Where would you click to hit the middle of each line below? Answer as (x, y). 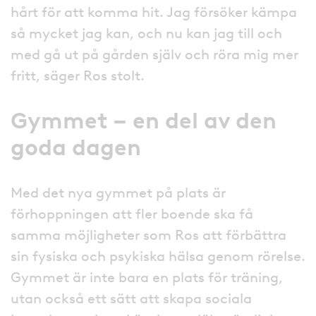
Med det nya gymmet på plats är (118, 192)
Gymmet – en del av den (144, 120)
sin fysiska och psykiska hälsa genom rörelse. (158, 256)
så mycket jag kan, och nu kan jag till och (146, 33)
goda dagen (76, 147)
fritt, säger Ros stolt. (78, 75)
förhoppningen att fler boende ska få (132, 213)
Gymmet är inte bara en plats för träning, (147, 277)
